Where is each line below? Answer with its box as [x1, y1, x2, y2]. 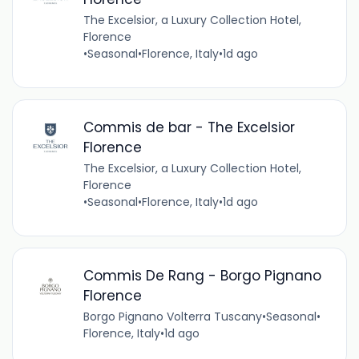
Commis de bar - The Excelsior [83, 117, 295, 137]
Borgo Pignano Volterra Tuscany [83, 308, 262, 325]
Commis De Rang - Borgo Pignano [83, 265, 321, 285]
